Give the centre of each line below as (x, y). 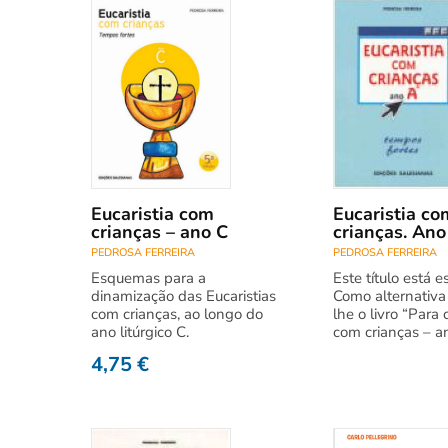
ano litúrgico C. (140, 332)
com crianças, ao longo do (177, 314)
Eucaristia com (152, 214)
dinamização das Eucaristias (183, 296)
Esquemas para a (148, 278)
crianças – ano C (159, 232)
